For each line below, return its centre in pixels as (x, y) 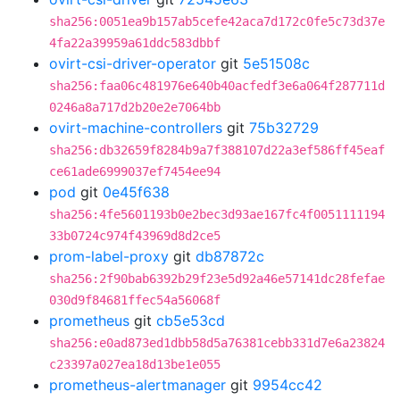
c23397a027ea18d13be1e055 (135, 364)
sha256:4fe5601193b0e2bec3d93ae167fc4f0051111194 (217, 214)
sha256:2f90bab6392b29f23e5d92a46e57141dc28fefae (217, 279)
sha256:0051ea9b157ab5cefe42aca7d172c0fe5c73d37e (217, 21)
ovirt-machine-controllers (136, 128)
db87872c (230, 256)
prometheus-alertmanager (137, 385)
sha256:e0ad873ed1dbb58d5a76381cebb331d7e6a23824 (217, 343)
